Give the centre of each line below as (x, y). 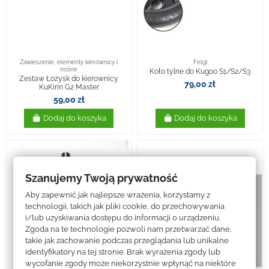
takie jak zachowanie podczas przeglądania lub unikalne (127, 240)
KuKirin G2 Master (69, 87)
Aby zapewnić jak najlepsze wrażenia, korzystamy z (118, 195)
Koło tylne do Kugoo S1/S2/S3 (200, 72)
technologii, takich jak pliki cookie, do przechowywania (125, 206)
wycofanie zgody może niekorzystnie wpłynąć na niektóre (131, 263)
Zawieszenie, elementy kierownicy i (69, 62)
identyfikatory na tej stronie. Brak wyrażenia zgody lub (123, 252)
